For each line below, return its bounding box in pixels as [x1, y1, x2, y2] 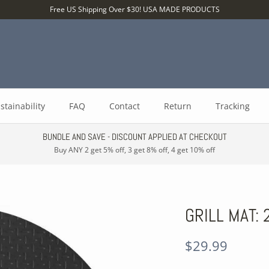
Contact [109, 100, 140, 112]
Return [163, 100, 192, 112]
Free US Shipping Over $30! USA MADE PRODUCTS [49, 4, 220, 14]
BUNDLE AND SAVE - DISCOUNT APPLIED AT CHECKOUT [42, 131, 227, 142]
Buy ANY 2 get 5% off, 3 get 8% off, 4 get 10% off [54, 145, 215, 155]
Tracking [215, 100, 250, 112]
